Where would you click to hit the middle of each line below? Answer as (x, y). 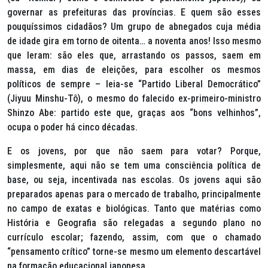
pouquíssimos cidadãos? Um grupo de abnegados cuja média (134, 27)
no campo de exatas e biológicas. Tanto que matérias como (134, 208)
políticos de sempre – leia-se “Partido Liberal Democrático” (134, 84)
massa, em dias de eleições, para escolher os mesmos (134, 70)
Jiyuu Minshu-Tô (44, 98)
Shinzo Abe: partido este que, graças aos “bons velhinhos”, (134, 113)
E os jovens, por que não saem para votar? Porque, (134, 151)
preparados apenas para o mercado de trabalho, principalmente (134, 194)
